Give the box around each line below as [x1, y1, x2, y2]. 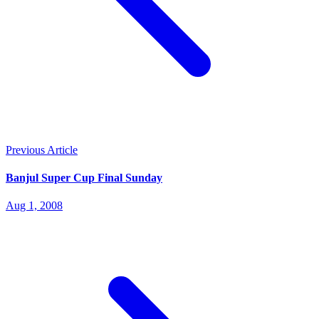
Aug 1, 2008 [6, 199, 63, 212]
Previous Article [6, 143, 78, 156]
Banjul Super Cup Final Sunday [6, 172, 162, 184]
